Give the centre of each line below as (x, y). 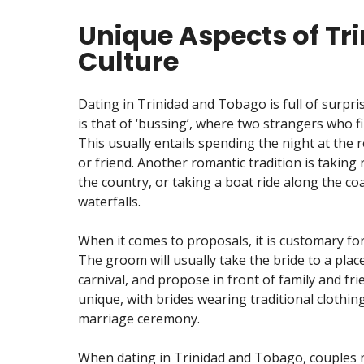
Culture (128, 61)
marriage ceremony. (139, 318)
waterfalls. (109, 201)
